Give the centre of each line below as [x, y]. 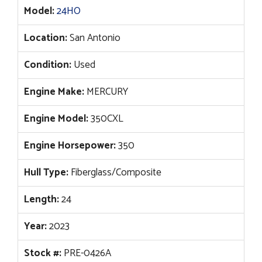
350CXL [106, 118]
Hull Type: [46, 172]
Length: [42, 199]
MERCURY [106, 92]
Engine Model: [56, 118]
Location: [46, 38]
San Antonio [94, 38]
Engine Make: [54, 92]
